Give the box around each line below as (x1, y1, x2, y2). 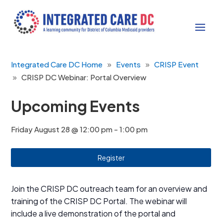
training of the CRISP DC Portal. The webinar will (11, 195, 187, 206)
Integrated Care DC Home (11, 59, 103, 69)
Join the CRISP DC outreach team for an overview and (11, 183, 208, 194)
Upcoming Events (11, 96, 140, 115)
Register (97, 153, 125, 162)
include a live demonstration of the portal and (11, 208, 176, 219)
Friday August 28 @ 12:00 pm (11, 124, 113, 134)
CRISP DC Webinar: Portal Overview (21, 72, 147, 82)
